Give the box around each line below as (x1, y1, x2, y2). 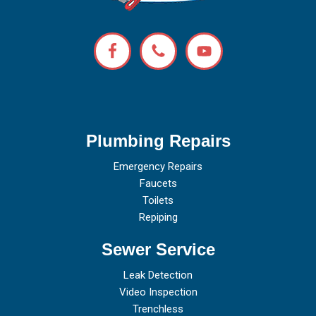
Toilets (142, 194, 174, 207)
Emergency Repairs (114, 160, 202, 173)
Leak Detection (123, 269, 193, 281)
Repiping (138, 211, 178, 224)
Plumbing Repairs (85, 131, 231, 150)
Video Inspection (119, 286, 197, 298)
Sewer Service (101, 240, 215, 259)
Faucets (139, 177, 177, 190)
